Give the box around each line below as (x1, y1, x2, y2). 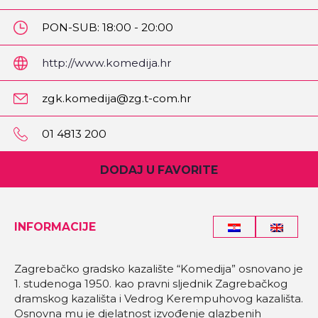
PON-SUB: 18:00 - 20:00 (42, 20, 174, 34)
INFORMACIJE (14, 219, 96, 234)
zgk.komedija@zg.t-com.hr (42, 91, 192, 105)
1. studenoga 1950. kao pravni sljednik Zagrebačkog (14, 277, 287, 291)
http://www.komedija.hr (42, 55, 172, 70)
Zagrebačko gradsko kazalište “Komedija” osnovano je (14, 262, 303, 276)
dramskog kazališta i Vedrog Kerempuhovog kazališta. (14, 292, 303, 306)
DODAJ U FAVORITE (100, 163, 218, 177)
